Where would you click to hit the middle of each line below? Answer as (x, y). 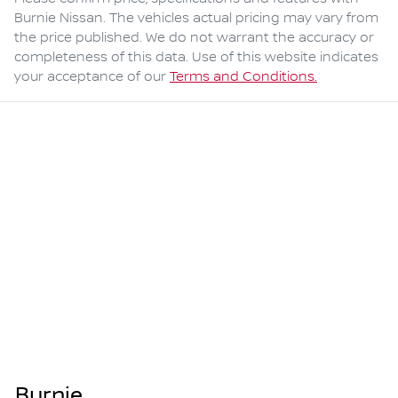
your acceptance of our (90, 77)
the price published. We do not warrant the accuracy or (194, 38)
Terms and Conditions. (243, 77)
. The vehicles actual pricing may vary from (241, 18)
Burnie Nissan (59, 18)
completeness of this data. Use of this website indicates (196, 57)
